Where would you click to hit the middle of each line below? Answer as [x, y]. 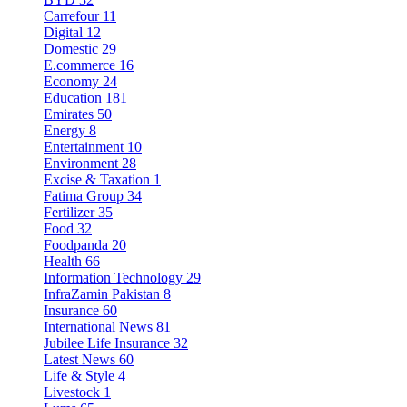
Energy [65, 131]
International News [98, 327]
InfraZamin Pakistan [102, 294]
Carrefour [71, 16]
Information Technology [113, 278]
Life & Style [79, 376]
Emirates [69, 114]
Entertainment [84, 147]
